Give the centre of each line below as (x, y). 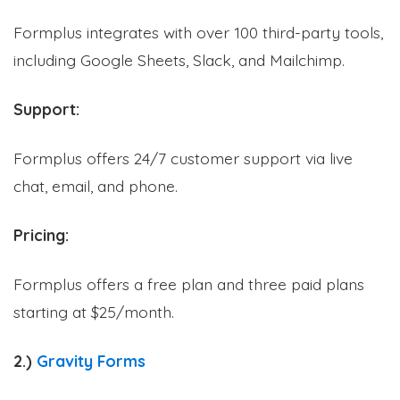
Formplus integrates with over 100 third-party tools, (198, 32)
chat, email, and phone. (96, 185)
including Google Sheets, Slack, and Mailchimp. (179, 59)
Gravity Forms (91, 360)
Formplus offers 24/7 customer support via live (183, 158)
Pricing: (41, 234)
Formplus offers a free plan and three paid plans (189, 283)
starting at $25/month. (94, 311)
